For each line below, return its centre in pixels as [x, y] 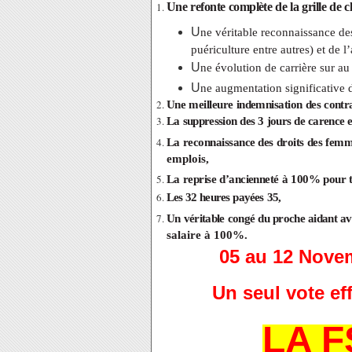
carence [326, 121]
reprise [200, 179]
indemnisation [269, 104]
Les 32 [182, 197]
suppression [210, 121]
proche [289, 218]
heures [215, 197]
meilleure [211, 104]
